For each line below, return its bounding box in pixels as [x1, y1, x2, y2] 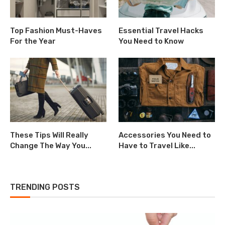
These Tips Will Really [10, 131, 88, 140]
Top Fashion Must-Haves [10, 26, 102, 36]
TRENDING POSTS [10, 182, 80, 192]
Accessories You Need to [119, 131, 211, 140]
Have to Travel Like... [119, 141, 196, 151]
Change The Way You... [10, 141, 91, 151]
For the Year [10, 37, 56, 46]
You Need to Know [119, 37, 184, 46]
